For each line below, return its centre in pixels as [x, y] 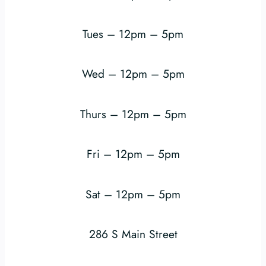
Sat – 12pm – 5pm [133, 194]
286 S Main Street [133, 234]
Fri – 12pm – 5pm [133, 154]
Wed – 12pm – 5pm [133, 74]
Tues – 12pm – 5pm [133, 34]
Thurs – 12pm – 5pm [133, 114]
